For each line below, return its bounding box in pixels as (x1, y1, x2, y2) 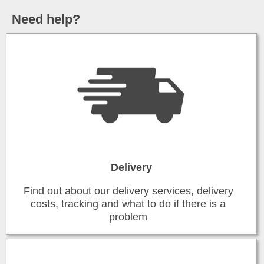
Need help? (12, 12, 80, 27)
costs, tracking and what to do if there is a (31, 198, 226, 210)
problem (109, 211, 148, 223)
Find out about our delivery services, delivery (23, 185, 233, 197)
